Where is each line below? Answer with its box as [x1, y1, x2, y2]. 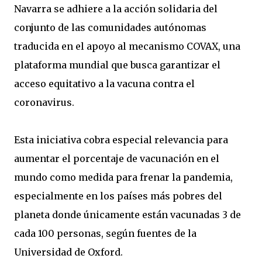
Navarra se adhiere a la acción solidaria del [14, 3, 218, 15]
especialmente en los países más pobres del [14, 190, 222, 202]
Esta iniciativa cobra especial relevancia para [14, 134, 228, 146]
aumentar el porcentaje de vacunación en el [14, 153, 219, 164]
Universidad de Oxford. [14, 246, 123, 258]
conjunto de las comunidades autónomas [14, 22, 206, 33]
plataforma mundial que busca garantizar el [14, 59, 220, 71]
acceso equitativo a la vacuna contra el [14, 78, 195, 89]
